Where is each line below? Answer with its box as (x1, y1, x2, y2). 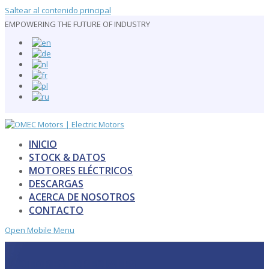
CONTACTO (29, 204, 83, 217)
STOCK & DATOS (29, 151, 106, 164)
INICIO (29, 138, 57, 151)
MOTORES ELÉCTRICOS (29, 164, 133, 177)
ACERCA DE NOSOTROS (29, 190, 135, 204)
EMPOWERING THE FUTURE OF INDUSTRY (5, 19, 150, 29)
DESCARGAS (29, 177, 83, 190)
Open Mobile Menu (5, 225, 74, 235)
